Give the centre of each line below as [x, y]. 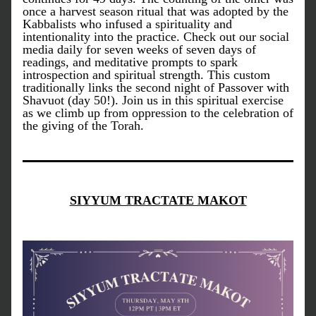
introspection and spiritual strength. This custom [146, 75]
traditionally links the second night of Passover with [156, 87]
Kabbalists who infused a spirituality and [127, 24]
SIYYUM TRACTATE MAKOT [158, 200]
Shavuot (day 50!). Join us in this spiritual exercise [153, 100]
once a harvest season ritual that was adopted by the [156, 11]
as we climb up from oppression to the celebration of [158, 113]
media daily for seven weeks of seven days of [139, 49]
